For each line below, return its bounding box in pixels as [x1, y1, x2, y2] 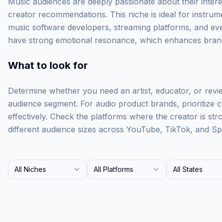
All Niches [14, 165, 46, 173]
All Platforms [94, 165, 133, 173]
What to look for [8, 59, 88, 71]
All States [173, 165, 203, 173]
